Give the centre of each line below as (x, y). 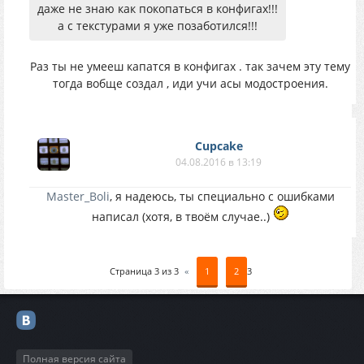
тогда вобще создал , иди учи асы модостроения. (190, 83)
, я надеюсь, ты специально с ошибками (222, 196)
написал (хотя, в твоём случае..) (182, 217)
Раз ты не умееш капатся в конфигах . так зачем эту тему (190, 66)
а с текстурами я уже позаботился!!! (158, 26)
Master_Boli (78, 196)
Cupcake (219, 146)
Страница (132, 271)
